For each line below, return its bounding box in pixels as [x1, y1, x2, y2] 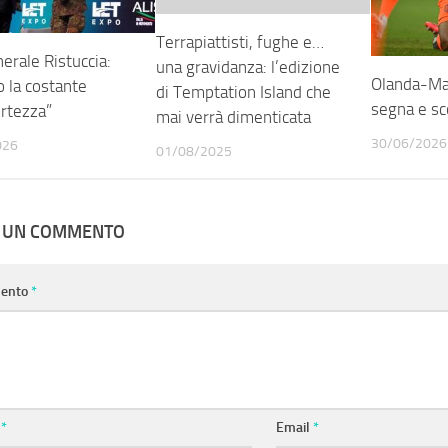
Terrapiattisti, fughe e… [156, 31, 325, 52]
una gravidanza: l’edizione [156, 56, 341, 77]
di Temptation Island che [156, 81, 332, 102]
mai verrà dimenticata [156, 106, 312, 127]
